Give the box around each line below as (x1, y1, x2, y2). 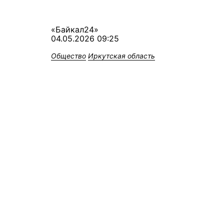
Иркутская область (88, 51, 155, 60)
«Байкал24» (51, 24, 98, 34)
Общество (51, 51, 86, 60)
